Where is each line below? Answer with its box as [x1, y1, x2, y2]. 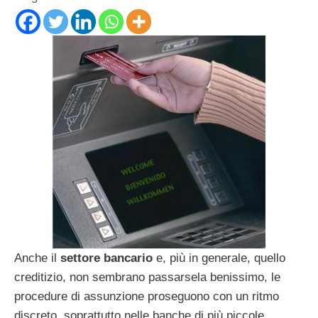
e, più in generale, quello [153, 251, 285, 265]
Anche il [14, 251, 60, 265]
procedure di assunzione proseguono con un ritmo [14, 289, 279, 303]
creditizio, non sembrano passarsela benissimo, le [14, 270, 280, 284]
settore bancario [60, 251, 153, 265]
